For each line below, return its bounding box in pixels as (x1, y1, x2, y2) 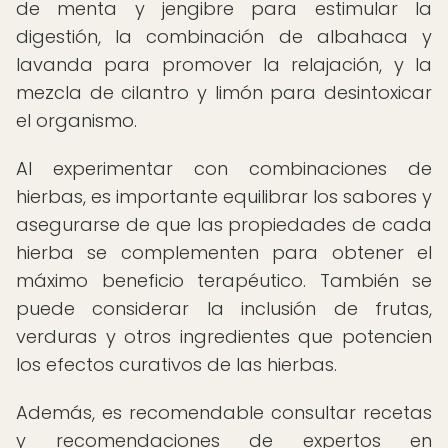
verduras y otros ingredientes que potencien (16, 324, 432, 349)
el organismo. (16, 108, 137, 133)
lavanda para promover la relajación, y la (16, 52, 432, 77)
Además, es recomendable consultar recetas (16, 400, 432, 425)
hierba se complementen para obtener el (16, 240, 432, 265)
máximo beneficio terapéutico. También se (16, 268, 432, 293)
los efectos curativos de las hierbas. (16, 352, 337, 377)
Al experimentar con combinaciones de (16, 156, 432, 181)
